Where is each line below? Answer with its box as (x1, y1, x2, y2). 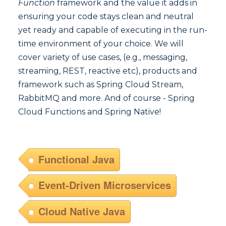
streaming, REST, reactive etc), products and (18, 66, 197, 76)
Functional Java (38, 151, 115, 166)
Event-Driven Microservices (38, 178, 171, 193)
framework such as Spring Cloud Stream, (18, 80, 183, 90)
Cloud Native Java (38, 203, 125, 218)
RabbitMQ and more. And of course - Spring (18, 93, 195, 103)
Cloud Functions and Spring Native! (18, 107, 161, 117)
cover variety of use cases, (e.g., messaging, (18, 52, 187, 63)
